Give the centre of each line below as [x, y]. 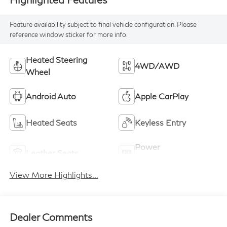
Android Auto [51, 96]
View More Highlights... [54, 175]
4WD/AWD [157, 65]
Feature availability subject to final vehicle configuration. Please [103, 24]
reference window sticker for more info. [68, 34]
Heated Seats [51, 122]
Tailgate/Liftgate [167, 159]
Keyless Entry [160, 122]
